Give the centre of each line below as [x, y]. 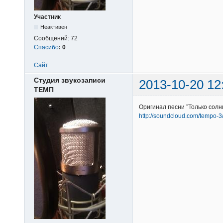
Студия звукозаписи [70, 80]
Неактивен [54, 27]
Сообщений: [52, 38]
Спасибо [46, 47]
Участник [47, 17]
